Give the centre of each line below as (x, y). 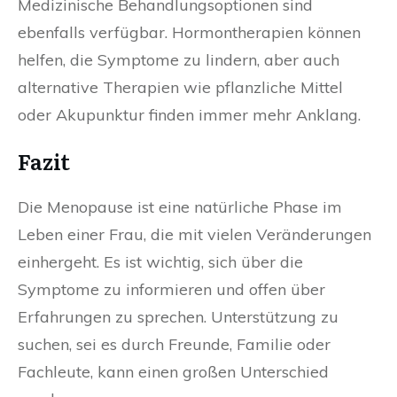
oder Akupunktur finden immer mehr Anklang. (189, 115)
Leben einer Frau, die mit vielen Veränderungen (195, 235)
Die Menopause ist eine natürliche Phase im (180, 207)
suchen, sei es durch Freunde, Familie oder (174, 345)
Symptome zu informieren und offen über (171, 290)
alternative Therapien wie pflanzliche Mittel (180, 88)
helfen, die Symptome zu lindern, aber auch (179, 60)
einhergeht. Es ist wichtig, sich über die (160, 262)
